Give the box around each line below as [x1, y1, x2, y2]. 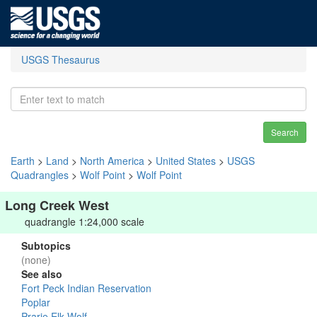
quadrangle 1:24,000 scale [25, 214, 144, 229]
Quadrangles [11, 168, 69, 182]
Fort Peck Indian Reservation [21, 281, 151, 295]
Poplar [21, 295, 50, 309]
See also [21, 267, 62, 281]
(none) [21, 253, 51, 267]
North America [80, 154, 144, 168]
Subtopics [21, 238, 71, 253]
